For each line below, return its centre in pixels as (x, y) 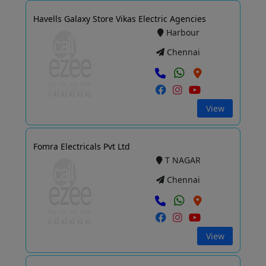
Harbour (183, 33)
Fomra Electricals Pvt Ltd (82, 147)
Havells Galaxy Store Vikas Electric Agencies (120, 19)
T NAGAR (183, 160)
